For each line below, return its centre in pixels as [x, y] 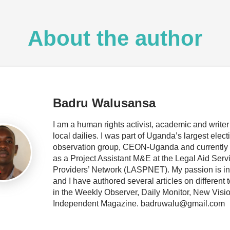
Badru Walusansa [104, 103]
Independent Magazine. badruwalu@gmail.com [139, 204]
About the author [115, 38]
